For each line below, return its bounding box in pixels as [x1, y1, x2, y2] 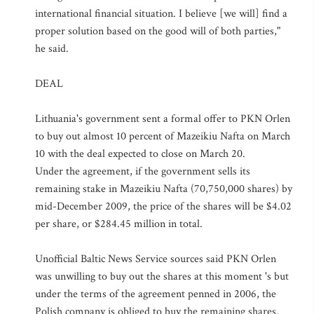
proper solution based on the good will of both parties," [35, 24, 280, 39]
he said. [35, 41, 69, 56]
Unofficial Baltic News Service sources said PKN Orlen [35, 252, 276, 266]
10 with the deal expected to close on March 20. [35, 146, 245, 161]
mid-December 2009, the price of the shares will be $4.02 [35, 199, 292, 214]
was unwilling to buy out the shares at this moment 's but [35, 269, 289, 284]
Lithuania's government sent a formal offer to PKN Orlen [35, 111, 290, 126]
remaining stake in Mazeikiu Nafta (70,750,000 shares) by [35, 182, 292, 196]
